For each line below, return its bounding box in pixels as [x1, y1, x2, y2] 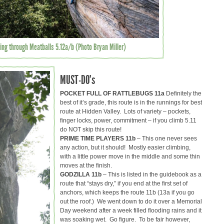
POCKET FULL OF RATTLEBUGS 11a [60, 89, 164, 97]
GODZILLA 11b [60, 170, 101, 178]
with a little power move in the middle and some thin [60, 152, 200, 160]
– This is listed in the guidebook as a [101, 170, 201, 178]
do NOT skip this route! [60, 125, 121, 133]
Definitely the [164, 89, 201, 97]
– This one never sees [135, 134, 197, 142]
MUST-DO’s [60, 72, 95, 87]
